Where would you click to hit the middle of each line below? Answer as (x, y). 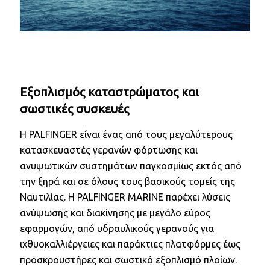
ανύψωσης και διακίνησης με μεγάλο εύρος (115, 212)
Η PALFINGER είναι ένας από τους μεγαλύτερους (126, 134)
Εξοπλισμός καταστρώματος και (109, 92)
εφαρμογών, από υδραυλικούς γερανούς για (117, 228)
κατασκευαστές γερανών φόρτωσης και (109, 150)
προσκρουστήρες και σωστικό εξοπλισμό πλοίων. (128, 259)
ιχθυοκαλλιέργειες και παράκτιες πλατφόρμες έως (130, 244)
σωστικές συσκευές (74, 108)
